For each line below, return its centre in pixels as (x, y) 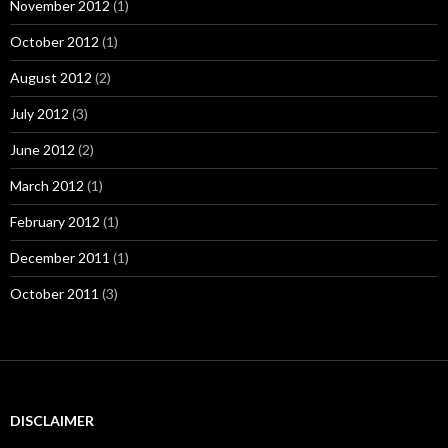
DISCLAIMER (52, 421)
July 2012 (39, 114)
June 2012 (42, 150)
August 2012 (51, 78)
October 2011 (54, 294)
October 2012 (54, 42)
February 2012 (55, 222)
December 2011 (60, 258)
